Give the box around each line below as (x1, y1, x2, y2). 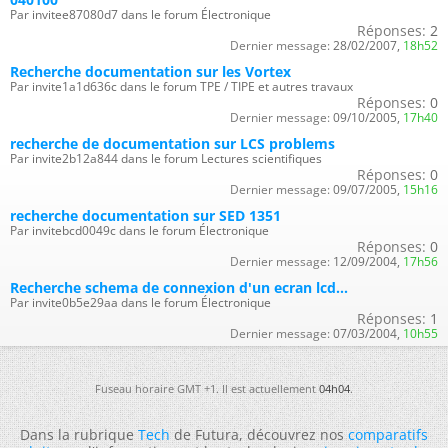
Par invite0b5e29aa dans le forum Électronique (10, 294, 271, 311)
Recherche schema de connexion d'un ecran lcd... (10, 278, 348, 297)
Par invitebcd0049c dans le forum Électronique (10, 222, 269, 239)
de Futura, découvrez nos (170, 425, 348, 444)
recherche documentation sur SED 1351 (10, 206, 281, 225)
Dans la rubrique (20, 425, 138, 444)
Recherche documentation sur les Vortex (10, 62, 291, 81)
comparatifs (348, 425, 428, 444)
